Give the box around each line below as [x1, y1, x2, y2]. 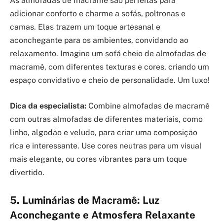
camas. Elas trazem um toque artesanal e [10, 22, 160, 32]
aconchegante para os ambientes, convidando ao [10, 36, 188, 45]
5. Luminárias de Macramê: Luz [10, 194, 159, 206]
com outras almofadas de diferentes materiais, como [10, 114, 203, 124]
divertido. [10, 167, 44, 177]
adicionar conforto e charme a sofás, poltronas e [10, 9, 185, 19]
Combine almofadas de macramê [86, 101, 210, 110]
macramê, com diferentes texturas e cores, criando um [10, 62, 209, 72]
